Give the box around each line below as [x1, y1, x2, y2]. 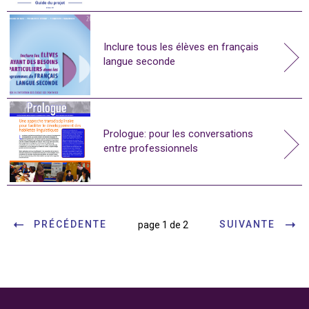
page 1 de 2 [138, 219, 188, 230]
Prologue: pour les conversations [103, 128, 253, 141]
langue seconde [103, 55, 175, 68]
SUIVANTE [219, 219, 275, 230]
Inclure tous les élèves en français [103, 41, 259, 54]
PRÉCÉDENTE [34, 219, 107, 230]
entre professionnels [103, 142, 198, 155]
